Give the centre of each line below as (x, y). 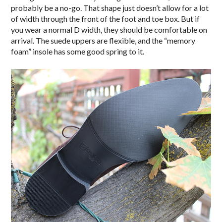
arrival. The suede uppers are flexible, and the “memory (103, 40)
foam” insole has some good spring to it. (78, 51)
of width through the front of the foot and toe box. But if (106, 19)
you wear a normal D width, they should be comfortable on (109, 29)
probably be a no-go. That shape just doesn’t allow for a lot (110, 8)
